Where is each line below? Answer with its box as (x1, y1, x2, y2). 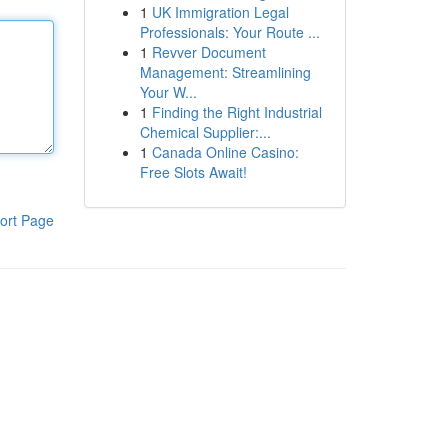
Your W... (139, 82, 197, 102)
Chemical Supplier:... (139, 122, 271, 142)
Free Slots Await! (139, 162, 247, 182)
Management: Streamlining (139, 62, 311, 82)
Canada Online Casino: (151, 142, 299, 162)
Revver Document (151, 42, 266, 62)
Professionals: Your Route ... (139, 22, 320, 42)
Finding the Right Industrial (151, 102, 322, 122)
